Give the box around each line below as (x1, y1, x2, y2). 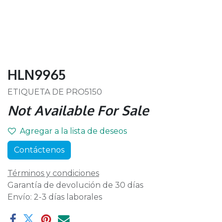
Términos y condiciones (7, 168, 99, 178)
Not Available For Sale (7, 102, 149, 118)
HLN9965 (7, 66, 66, 83)
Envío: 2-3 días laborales (7, 192, 102, 202)
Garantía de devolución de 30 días (7, 180, 143, 190)
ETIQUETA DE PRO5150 (7, 87, 102, 97)
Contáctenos (14, 145, 64, 155)
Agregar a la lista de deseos (20, 126, 127, 136)
